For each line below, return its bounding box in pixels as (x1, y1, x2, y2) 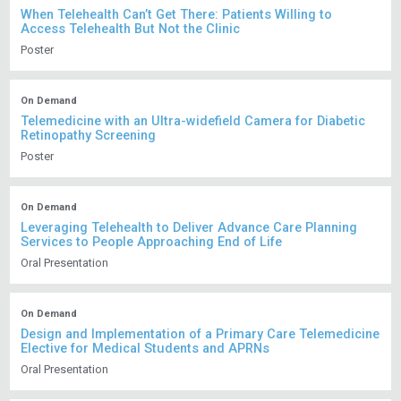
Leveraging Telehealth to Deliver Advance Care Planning (21, 220, 358, 236)
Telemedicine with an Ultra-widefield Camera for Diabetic (21, 114, 366, 130)
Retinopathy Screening (21, 128, 157, 144)
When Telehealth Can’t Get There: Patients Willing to (21, 7, 333, 23)
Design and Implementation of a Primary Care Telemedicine (21, 327, 380, 343)
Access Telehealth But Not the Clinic (21, 21, 241, 38)
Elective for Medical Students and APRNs (21, 341, 270, 357)
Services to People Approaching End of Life (21, 235, 283, 251)
